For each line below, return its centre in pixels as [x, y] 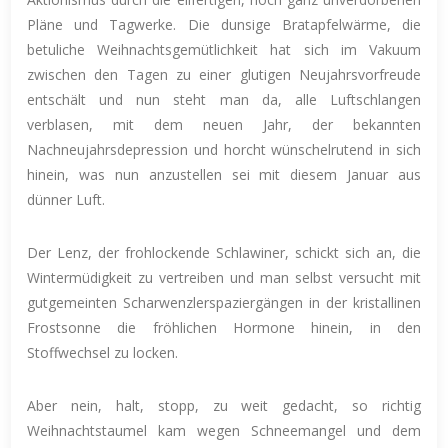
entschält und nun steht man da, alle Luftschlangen [224, 99]
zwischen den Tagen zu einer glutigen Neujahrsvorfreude [224, 74]
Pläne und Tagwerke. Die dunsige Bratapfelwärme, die [224, 24]
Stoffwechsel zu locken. [103, 352]
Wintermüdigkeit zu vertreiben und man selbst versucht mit [224, 277]
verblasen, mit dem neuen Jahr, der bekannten [224, 124]
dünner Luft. [66, 199]
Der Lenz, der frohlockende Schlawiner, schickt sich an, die [224, 252]
